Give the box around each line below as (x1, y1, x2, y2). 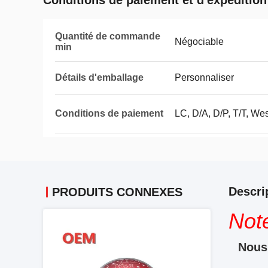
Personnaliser (175, 72, 234, 83)
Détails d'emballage (55, 72, 144, 83)
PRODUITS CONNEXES (52, 185, 182, 199)
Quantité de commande (55, 31, 160, 41)
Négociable (175, 36, 224, 47)
